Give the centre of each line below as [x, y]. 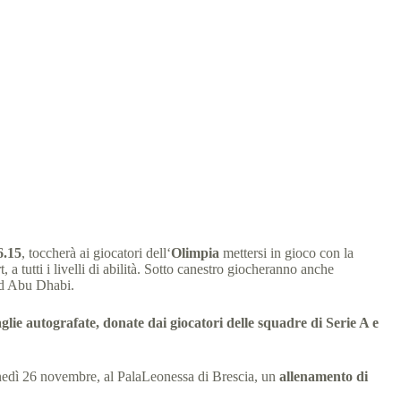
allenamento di [324, 376]
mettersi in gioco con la [288, 253]
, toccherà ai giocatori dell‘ [96, 253]
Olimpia [195, 253]
